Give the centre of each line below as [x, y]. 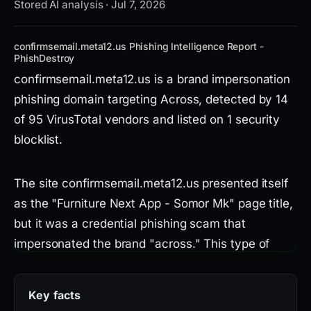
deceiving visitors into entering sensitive [125, 284]
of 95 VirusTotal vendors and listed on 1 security [147, 119]
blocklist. [39, 140]
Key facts [55, 295]
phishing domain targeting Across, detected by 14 [151, 99]
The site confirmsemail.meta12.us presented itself [151, 183]
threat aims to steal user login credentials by [137, 264]
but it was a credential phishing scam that [130, 224]
